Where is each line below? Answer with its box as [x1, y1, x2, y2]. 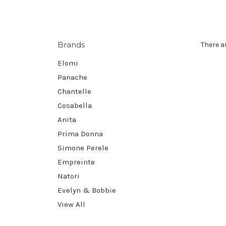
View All [58, 199, 85, 209]
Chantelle [58, 86, 91, 96]
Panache [58, 72, 87, 82]
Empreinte [58, 157, 95, 166]
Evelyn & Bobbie [58, 185, 116, 195]
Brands [58, 39, 85, 49]
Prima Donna [58, 129, 103, 138]
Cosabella [58, 100, 92, 110]
